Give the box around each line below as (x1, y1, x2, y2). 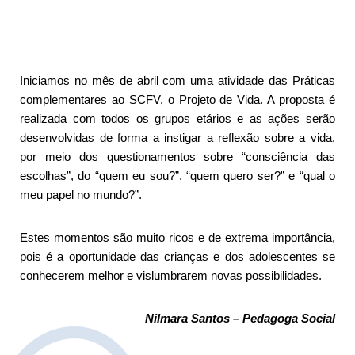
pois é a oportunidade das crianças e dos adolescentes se (20, 249, 335, 263)
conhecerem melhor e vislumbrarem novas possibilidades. (20, 268, 322, 282)
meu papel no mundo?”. (20, 187, 145, 201)
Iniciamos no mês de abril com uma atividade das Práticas (20, 73, 335, 87)
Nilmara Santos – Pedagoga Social (145, 311, 335, 325)
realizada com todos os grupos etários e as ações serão (20, 111, 335, 125)
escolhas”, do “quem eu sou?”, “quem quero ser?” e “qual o (20, 168, 335, 182)
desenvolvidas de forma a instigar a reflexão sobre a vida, (20, 130, 335, 144)
